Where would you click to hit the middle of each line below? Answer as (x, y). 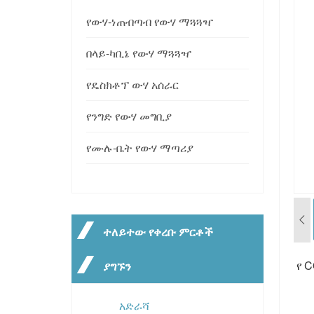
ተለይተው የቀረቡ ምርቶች (158, 231)
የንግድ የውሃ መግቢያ (129, 116)
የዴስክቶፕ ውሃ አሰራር (132, 84)
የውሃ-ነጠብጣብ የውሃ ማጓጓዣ (150, 21)
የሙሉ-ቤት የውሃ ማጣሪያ (140, 147)
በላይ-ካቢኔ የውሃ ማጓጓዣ (139, 53)
